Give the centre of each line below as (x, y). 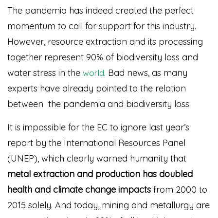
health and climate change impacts (79, 190)
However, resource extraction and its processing (105, 42)
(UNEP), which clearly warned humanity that (97, 158)
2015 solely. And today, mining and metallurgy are (109, 205)
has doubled (168, 174)
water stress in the (45, 73)
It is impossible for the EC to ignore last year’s (98, 127)
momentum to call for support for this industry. (102, 26)
